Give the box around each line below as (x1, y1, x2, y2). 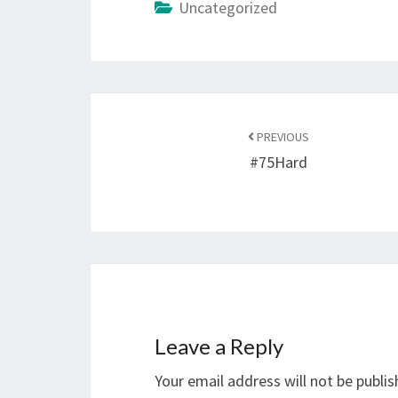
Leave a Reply (155, 333, 283, 359)
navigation (90, 124, 213, 156)
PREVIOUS (254, 129, 310, 145)
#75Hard (250, 152, 308, 172)
